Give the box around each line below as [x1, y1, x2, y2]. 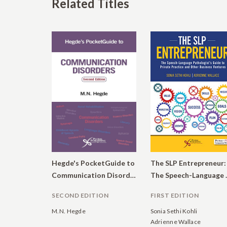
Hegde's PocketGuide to [52, 159, 135, 167]
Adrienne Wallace [150, 218, 201, 225]
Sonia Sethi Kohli [150, 207, 198, 215]
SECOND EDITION [52, 192, 108, 199]
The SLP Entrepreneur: [150, 159, 226, 167]
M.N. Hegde [52, 207, 86, 215]
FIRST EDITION [150, 192, 199, 199]
